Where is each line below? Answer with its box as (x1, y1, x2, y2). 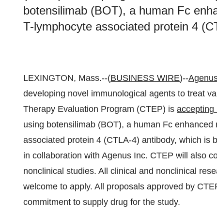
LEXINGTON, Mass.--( (23, 73, 110, 83)
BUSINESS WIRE (110, 73, 180, 83)
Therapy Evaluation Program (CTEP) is (23, 104, 177, 114)
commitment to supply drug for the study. (23, 197, 180, 207)
